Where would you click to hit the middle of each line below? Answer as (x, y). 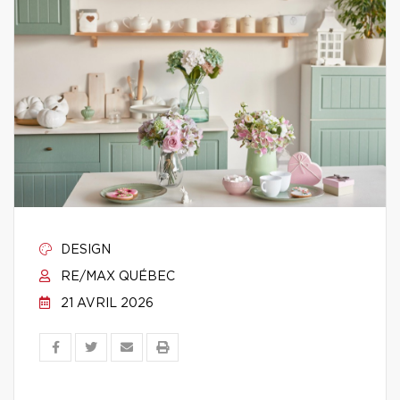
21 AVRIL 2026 (105, 304)
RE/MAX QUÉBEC (116, 277)
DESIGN (84, 250)
